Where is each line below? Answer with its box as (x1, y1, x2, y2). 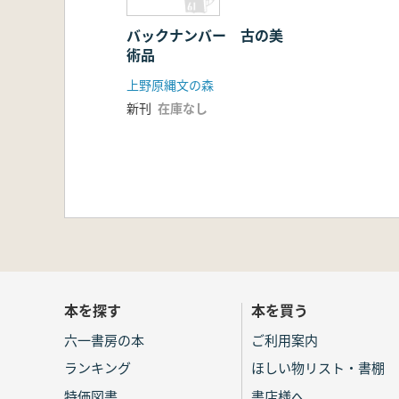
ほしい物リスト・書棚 (251, 358, 385, 378)
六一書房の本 (64, 330, 144, 349)
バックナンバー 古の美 (126, 24, 283, 46)
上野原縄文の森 (126, 76, 214, 94)
